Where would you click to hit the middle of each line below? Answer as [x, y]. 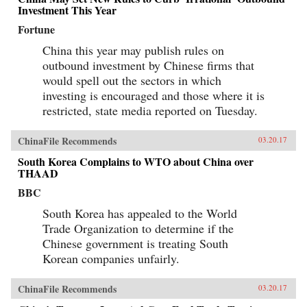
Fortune [36, 29]
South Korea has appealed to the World [140, 213]
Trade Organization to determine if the [138, 228]
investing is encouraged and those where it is [153, 95]
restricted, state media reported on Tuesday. [150, 110]
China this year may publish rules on [133, 50]
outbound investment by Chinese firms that [148, 65]
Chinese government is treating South [135, 243]
